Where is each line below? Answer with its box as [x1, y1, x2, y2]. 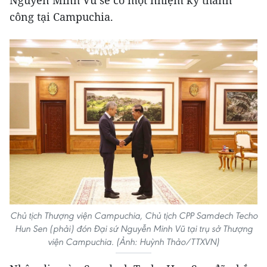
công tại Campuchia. [10, 10, 113, 24]
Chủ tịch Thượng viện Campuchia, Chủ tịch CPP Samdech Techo [10, 209, 257, 221]
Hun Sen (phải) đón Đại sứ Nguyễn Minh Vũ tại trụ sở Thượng [14, 222, 253, 234]
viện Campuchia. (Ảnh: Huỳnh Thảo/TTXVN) [48, 235, 219, 247]
